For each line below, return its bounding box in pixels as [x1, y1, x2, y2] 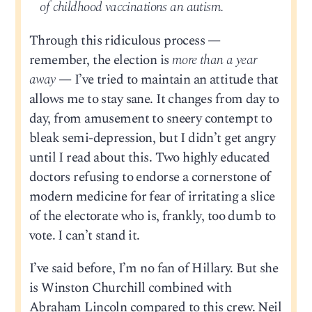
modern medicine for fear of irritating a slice [29, 186, 275, 207]
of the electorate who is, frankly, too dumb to [29, 205, 276, 226]
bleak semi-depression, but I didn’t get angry [29, 127, 275, 148]
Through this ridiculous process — [29, 30, 221, 51]
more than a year [171, 49, 257, 70]
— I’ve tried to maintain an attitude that [55, 69, 279, 90]
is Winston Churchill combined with [29, 277, 232, 298]
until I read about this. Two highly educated [29, 147, 270, 168]
